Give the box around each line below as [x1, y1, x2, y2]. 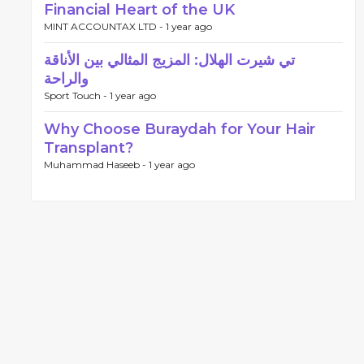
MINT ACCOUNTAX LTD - [44, 20, 166, 32]
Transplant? [44, 139, 133, 157]
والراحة [44, 70, 89, 88]
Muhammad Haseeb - [44, 158, 149, 171]
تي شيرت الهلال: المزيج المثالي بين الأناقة [44, 51, 295, 69]
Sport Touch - [44, 89, 110, 102]
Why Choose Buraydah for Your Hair [44, 120, 315, 138]
